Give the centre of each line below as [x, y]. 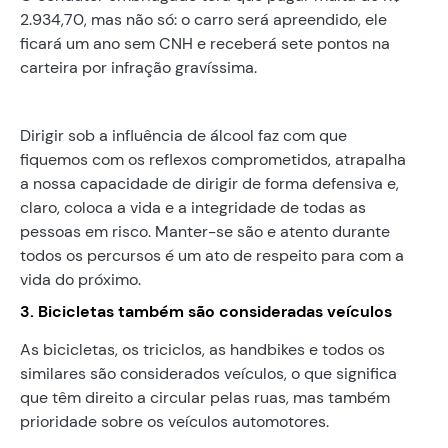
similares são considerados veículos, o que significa [208, 373]
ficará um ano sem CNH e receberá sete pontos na [205, 43]
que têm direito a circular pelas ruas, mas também [205, 397]
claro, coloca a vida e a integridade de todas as [193, 207]
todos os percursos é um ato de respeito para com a [212, 255]
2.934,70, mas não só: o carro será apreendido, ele [203, 19]
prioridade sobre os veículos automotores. [174, 421]
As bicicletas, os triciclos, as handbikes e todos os [202, 349]
